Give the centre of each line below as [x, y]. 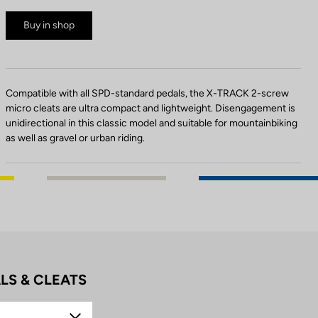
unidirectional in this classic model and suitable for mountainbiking [152, 123]
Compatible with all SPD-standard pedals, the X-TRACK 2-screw [147, 93]
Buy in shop [49, 25]
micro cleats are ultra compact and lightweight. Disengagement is [150, 108]
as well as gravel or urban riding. [75, 138]
